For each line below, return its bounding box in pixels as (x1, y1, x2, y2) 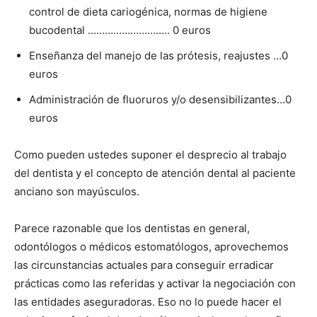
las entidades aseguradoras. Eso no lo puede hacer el (14, 295, 282, 309)
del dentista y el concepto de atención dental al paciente (14, 166, 296, 180)
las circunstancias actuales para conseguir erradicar (14, 258, 274, 272)
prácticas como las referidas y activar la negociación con (14, 277, 296, 290)
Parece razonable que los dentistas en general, (14, 221, 250, 235)
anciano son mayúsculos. (14, 185, 139, 198)
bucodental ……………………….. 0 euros (29, 23, 211, 37)
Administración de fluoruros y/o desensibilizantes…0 (29, 93, 292, 106)
